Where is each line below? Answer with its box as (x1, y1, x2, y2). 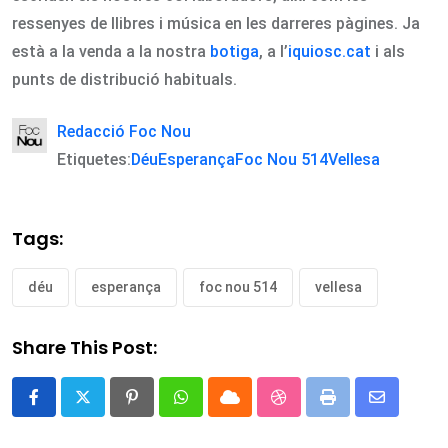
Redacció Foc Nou (57, 121, 191, 141)
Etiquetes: (57, 149, 131, 169)
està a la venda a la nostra (12, 41, 210, 61)
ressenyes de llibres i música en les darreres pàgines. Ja (12, 13, 420, 33)
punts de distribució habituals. (12, 69, 237, 89)
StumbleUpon (277, 399, 378, 419)
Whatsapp (179, 399, 255, 419)
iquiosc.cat (288, 41, 371, 61)
